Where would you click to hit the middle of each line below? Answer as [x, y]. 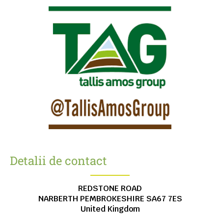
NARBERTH [59, 199]
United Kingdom [110, 209]
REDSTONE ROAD [110, 189]
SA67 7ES [164, 199]
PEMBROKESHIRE [113, 199]
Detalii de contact [58, 161]
